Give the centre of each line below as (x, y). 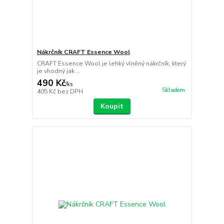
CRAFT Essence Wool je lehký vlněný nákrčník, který (111, 63)
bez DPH (70, 91)
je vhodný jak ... (58, 71)
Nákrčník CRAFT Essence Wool (83, 52)
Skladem (173, 90)
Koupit (112, 106)
